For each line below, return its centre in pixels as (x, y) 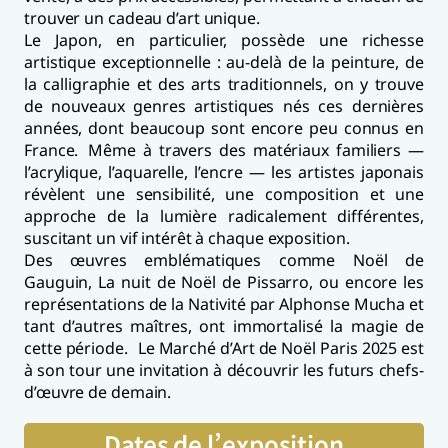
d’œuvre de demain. (98, 391)
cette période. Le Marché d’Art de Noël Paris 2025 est (224, 347)
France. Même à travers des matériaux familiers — (224, 149)
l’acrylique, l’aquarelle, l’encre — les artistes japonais (224, 171)
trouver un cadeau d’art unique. (142, 17)
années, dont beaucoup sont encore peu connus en (224, 127)
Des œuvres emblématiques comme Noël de (224, 259)
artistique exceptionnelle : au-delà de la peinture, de (224, 61)
